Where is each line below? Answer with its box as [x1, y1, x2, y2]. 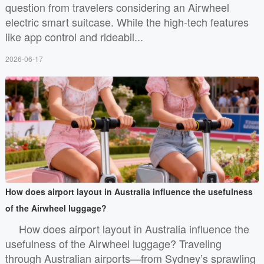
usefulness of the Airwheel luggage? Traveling [5, 235, 222, 251]
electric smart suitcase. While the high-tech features [5, 14, 249, 29]
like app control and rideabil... [5, 28, 143, 44]
